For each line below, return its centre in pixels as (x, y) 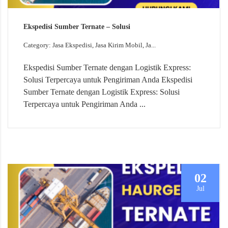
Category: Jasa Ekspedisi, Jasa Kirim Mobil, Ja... (90, 45)
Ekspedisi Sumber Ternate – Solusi (77, 26)
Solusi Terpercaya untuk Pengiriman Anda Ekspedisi (108, 79)
